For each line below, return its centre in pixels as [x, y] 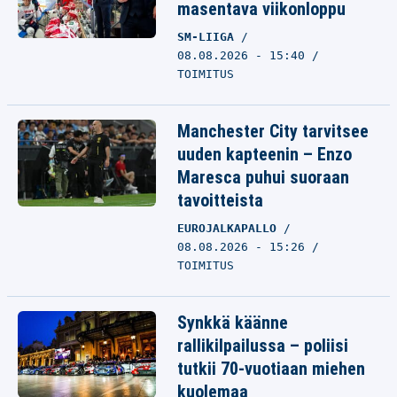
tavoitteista [220, 200]
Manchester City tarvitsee [273, 131]
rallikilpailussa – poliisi [263, 346]
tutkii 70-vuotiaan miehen [271, 369]
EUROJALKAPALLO [230, 228]
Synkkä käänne [233, 323]
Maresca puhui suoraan [263, 177]
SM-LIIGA [209, 37]
